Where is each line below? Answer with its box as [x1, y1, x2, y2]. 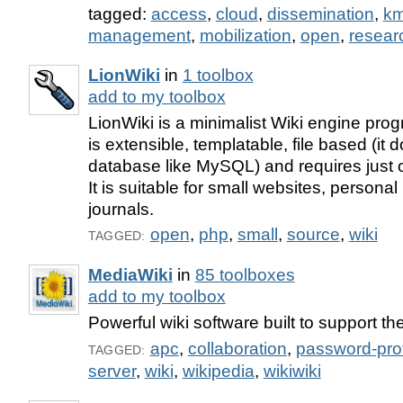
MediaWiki [87, 265, 173, 285]
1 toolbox [182, 65, 254, 85]
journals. [87, 199, 154, 219]
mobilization [199, 25, 291, 45]
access [150, 4, 207, 23]
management [87, 25, 191, 45]
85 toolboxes [194, 265, 295, 285]
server [87, 362, 136, 381]
